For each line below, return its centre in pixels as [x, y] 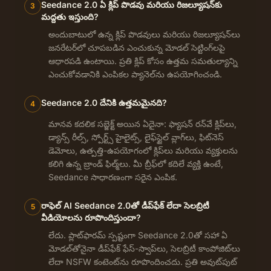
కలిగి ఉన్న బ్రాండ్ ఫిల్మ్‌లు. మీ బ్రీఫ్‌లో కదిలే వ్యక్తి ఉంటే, [136, 163]
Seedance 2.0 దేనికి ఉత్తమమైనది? [104, 102]
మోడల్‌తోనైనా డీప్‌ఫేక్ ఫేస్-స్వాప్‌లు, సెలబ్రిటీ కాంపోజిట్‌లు [144, 248]
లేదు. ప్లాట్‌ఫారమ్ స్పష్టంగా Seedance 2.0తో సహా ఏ [138, 235]
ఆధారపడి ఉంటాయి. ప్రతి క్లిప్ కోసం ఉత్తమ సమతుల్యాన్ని [143, 60]
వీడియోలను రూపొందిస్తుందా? [91, 217]
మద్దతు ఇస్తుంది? [70, 16]
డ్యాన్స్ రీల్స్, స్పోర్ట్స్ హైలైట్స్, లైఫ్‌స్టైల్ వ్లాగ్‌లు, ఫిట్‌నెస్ [136, 137]
